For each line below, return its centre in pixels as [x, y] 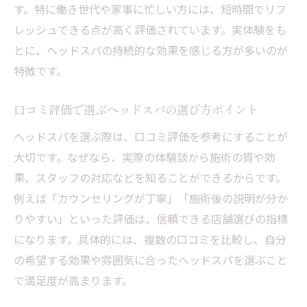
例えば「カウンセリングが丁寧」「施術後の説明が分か [151, 198]
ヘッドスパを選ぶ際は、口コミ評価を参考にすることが [151, 136]
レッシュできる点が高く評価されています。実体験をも [150, 29]
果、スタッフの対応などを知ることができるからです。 [150, 177]
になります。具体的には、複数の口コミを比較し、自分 [150, 239]
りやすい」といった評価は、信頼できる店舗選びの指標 [151, 219]
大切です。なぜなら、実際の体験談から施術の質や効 [145, 157]
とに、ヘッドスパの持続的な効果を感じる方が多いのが [151, 50]
